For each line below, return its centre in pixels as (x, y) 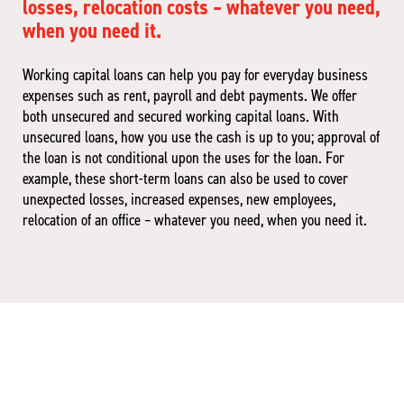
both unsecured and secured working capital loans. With (181, 117)
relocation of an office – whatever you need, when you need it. (195, 220)
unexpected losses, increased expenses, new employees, (179, 200)
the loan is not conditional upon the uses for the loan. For (184, 158)
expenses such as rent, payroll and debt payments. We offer (190, 96)
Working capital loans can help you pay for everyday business (195, 75)
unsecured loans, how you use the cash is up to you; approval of (201, 138)
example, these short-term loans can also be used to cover (185, 179)
